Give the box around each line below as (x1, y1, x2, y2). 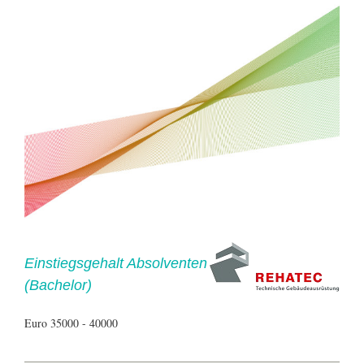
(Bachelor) (24, 276, 92, 293)
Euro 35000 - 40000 (24, 314, 118, 331)
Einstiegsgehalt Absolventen (24, 254, 207, 271)
